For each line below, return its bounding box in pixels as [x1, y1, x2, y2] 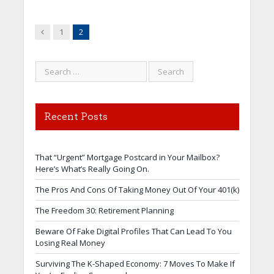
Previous [43, 26, 76, 37]
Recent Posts [43, 111, 108, 123]
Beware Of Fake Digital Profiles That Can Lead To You [35, 226, 232, 237]
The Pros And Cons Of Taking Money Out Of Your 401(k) [35, 184, 239, 196]
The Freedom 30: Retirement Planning [35, 205, 174, 217]
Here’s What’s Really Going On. [35, 163, 149, 175]
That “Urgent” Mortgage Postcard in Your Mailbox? [35, 152, 220, 163]
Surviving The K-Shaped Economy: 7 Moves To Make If [35, 258, 235, 270]
